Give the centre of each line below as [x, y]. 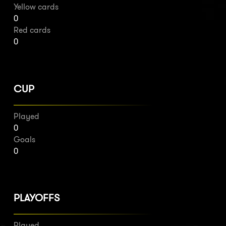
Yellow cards [36, 7]
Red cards [32, 30]
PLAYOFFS [37, 198]
